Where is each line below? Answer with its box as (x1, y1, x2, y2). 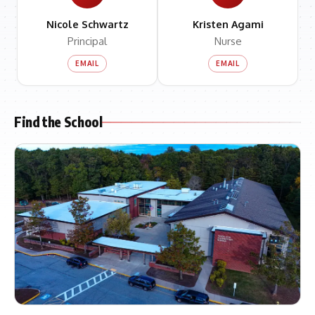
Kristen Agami (192, 17, 264, 30)
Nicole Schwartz (46, 17, 129, 30)
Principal (67, 34, 107, 48)
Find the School (14, 113, 103, 130)
